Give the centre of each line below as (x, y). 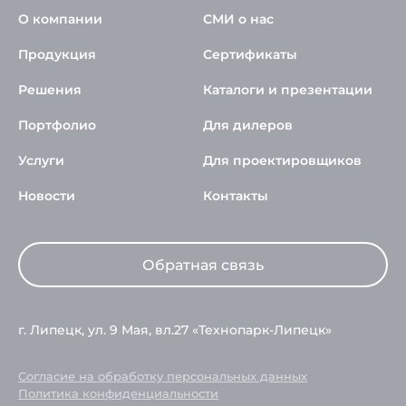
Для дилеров (248, 125)
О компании (60, 19)
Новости (47, 196)
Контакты (236, 196)
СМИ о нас (238, 19)
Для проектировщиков (282, 160)
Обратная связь (203, 265)
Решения (50, 90)
